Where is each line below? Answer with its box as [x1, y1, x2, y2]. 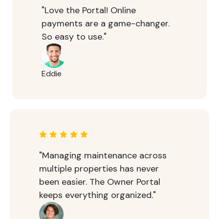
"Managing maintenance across [39, 150, 167, 162]
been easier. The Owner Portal [39, 176, 160, 188]
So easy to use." [42, 31, 107, 43]
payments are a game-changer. [42, 18, 170, 30]
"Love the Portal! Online [42, 4, 136, 17]
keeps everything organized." [39, 189, 156, 201]
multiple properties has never [39, 163, 159, 175]
